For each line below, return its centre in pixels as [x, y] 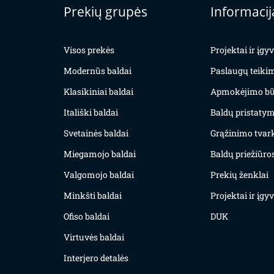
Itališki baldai [91, 113]
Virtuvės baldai [94, 237]
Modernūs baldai [98, 71]
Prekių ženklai [239, 175]
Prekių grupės [106, 12]
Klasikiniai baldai [98, 92]
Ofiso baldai [87, 217]
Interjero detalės [96, 258]
